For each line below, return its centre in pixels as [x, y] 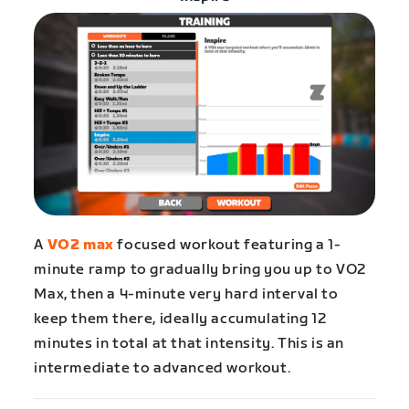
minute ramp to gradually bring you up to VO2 [200, 269]
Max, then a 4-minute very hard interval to [186, 294]
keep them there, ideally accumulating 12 [180, 319]
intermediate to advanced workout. [163, 368]
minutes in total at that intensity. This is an [189, 343]
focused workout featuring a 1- [227, 245]
